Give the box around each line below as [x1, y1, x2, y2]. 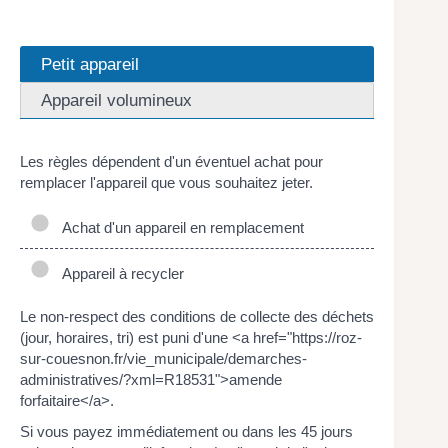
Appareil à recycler [54, 265, 184, 283]
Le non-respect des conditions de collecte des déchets [20, 307, 374, 325]
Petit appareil [41, 53, 139, 74]
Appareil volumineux [41, 89, 192, 110]
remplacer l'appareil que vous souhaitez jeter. [20, 173, 313, 191]
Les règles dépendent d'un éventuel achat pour [20, 152, 323, 170]
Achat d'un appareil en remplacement [54, 219, 304, 237]
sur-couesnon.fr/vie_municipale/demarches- [20, 349, 307, 367]
